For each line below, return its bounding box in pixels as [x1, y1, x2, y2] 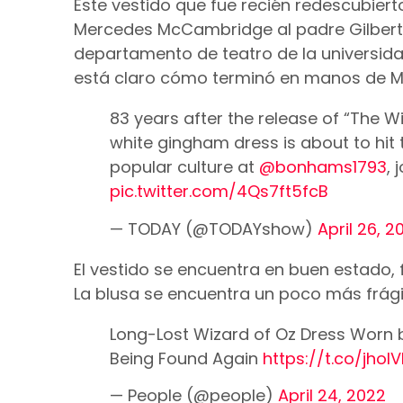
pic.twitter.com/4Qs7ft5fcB [110, 180, 328, 203]
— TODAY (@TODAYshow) [110, 217, 318, 240]
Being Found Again [110, 346, 263, 370]
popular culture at [110, 156, 259, 179]
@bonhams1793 [259, 156, 387, 179]
